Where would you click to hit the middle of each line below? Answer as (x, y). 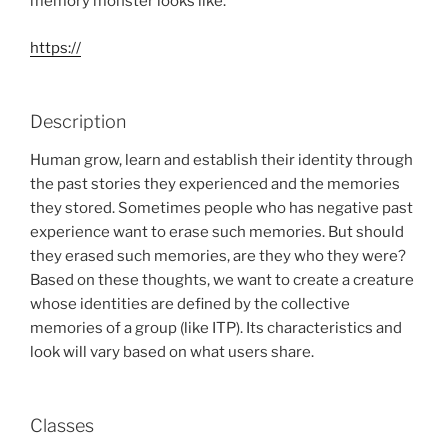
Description (78, 122)
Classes (62, 426)
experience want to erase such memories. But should (217, 231)
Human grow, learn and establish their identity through (221, 159)
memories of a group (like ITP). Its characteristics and (216, 327)
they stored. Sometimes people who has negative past (221, 207)
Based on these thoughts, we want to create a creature (222, 279)
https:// (55, 47)
